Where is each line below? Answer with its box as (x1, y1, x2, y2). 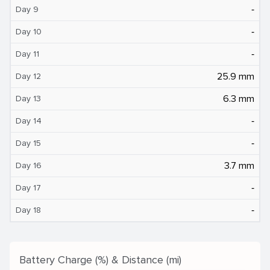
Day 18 (16, 204, 41, 215)
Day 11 (16, 48, 39, 59)
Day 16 (16, 160, 42, 171)
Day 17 (16, 182, 41, 193)
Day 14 (16, 115, 42, 126)
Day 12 (16, 71, 41, 81)
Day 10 (16, 26, 42, 37)
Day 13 (16, 93, 41, 104)
